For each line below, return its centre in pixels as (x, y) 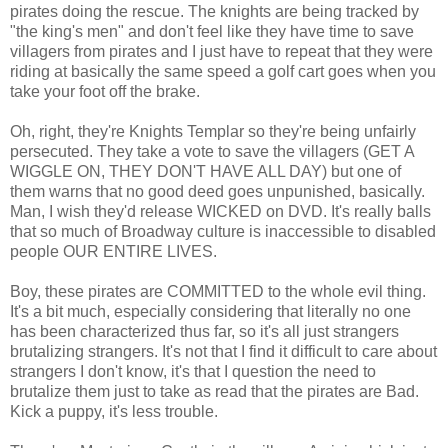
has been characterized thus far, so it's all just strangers (204, 331)
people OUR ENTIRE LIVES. (113, 251)
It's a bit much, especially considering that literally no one (210, 311)
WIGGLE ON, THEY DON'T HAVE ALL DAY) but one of (205, 171)
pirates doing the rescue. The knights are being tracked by (214, 11)
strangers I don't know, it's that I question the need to (193, 371)
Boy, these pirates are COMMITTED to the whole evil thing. (218, 291)
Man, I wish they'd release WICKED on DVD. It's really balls (220, 211)
